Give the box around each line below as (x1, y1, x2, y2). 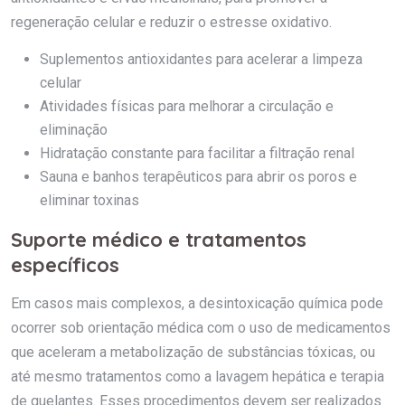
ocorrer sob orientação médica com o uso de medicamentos (11, 318, 391, 336)
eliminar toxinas (40, 191, 139, 209)
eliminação (40, 120, 108, 138)
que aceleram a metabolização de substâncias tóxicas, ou (11, 343, 375, 361)
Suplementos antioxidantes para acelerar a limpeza (40, 50, 363, 68)
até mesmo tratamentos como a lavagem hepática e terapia (11, 367, 384, 385)
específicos (11, 251, 119, 278)
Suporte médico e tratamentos (11, 226, 306, 252)
